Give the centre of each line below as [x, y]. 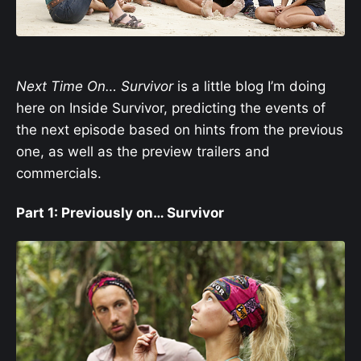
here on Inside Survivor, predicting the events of [171, 108]
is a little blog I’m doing [249, 87]
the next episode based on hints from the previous [180, 130]
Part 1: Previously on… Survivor [120, 212]
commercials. [59, 174]
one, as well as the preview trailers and [143, 152]
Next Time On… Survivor [95, 87]
